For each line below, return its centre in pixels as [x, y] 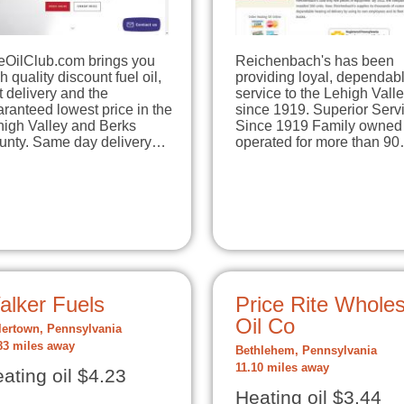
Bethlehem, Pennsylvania [306, 351]
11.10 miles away [282, 368]
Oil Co [265, 326]
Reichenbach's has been [315, 60]
